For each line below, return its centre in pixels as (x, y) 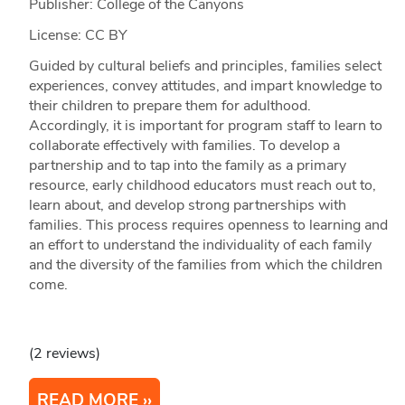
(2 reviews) (64, 353)
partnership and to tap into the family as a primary (187, 165)
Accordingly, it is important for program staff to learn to (205, 125)
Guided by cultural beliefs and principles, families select (205, 66)
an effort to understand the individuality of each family (200, 245)
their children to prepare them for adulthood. (170, 105)
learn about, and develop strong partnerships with (187, 205)
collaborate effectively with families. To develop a (184, 145)
